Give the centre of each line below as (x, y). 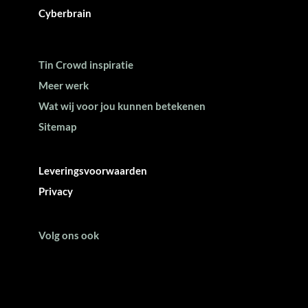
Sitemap (57, 127)
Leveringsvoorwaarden (93, 171)
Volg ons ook (69, 235)
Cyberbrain (65, 13)
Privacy (56, 191)
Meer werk (64, 86)
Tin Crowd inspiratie (86, 65)
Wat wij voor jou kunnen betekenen (122, 106)
